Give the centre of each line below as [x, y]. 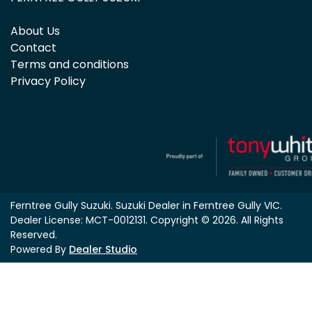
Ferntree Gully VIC [237, 206]
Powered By [40, 250]
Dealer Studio [103, 250]
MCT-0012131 [116, 220]
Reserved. [34, 235]
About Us [35, 31]
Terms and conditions [70, 65]
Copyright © [181, 220]
